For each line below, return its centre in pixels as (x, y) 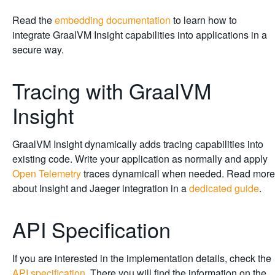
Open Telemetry (47, 173)
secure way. (38, 49)
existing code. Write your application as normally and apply (140, 158)
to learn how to (204, 20)
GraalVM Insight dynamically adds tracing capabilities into (138, 144)
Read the (33, 20)
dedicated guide (224, 188)
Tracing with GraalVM (112, 90)
